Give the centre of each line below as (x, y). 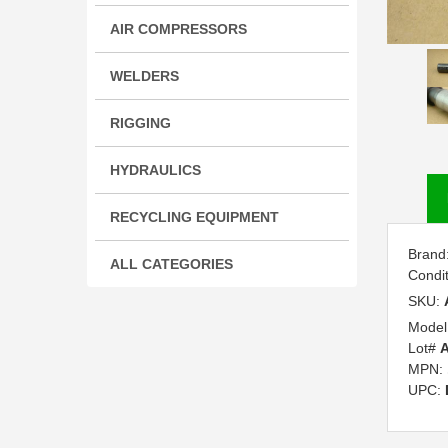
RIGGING (140, 123)
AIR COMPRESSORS (178, 29)
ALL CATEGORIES (171, 264)
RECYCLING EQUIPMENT (194, 217)
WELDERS (144, 76)
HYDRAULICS (155, 170)
